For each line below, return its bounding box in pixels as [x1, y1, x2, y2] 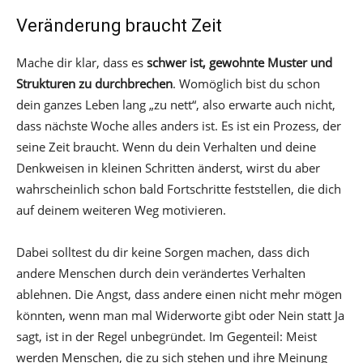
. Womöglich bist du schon [173, 75, 320, 92]
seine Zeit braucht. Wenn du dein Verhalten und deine [16, 138, 316, 155]
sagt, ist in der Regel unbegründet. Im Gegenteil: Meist [16, 327, 317, 344]
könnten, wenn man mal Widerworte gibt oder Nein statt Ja [16, 306, 344, 323]
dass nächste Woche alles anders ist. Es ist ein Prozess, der [16, 117, 341, 134]
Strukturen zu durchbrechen [16, 75, 173, 92]
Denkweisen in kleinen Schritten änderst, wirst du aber [16, 159, 320, 176]
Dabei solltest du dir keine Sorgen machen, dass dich [16, 243, 310, 260]
